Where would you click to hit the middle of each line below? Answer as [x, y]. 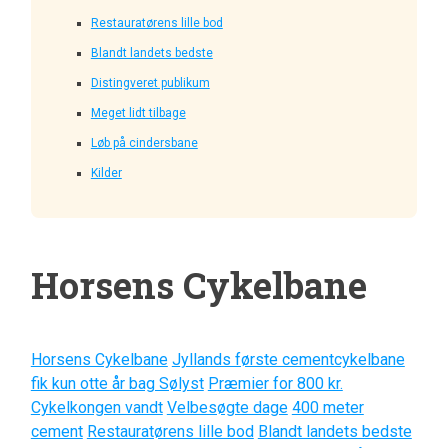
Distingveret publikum [150, 82]
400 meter [327, 407]
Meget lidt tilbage [138, 112]
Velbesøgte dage [227, 407]
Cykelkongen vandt [96, 407]
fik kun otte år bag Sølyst [117, 383]
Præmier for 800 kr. [275, 383]
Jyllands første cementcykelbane [288, 359]
